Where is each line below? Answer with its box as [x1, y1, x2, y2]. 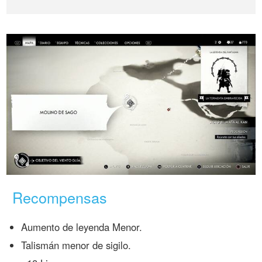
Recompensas [12, 187, 108, 208]
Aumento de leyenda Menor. [21, 220, 143, 235]
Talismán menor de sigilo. [21, 238, 132, 253]
